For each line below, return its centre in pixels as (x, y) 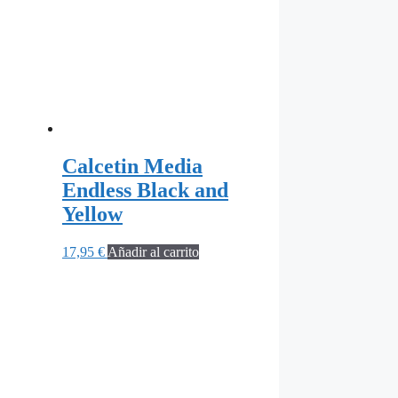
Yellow (92, 214)
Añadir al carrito (153, 251)
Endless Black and (145, 190)
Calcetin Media (132, 166)
